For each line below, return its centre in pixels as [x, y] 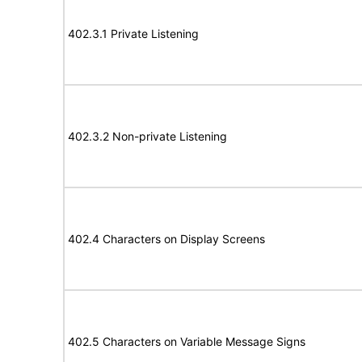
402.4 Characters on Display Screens [166, 239]
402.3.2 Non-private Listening [147, 136]
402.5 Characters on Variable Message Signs [187, 341]
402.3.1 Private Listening [133, 34]
